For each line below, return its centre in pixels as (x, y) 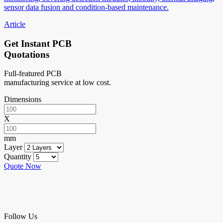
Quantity (18, 157)
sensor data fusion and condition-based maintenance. (86, 7)
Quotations (27, 54)
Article (15, 24)
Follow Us (21, 217)
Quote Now (23, 166)
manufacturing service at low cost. (57, 83)
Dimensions (23, 100)
